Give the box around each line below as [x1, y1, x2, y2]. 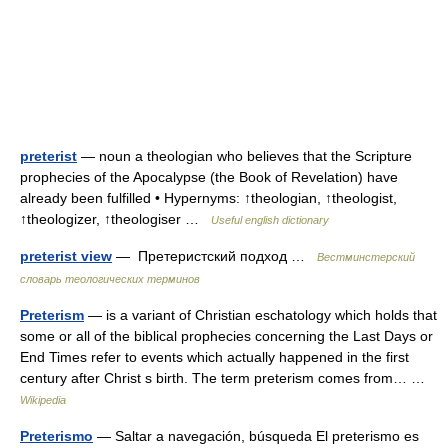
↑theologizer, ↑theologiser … [20, 211, 211, 227]
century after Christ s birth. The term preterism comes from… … [20, 370, 433, 386]
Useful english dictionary [211, 214, 329, 226]
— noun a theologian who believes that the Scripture [77, 148, 412, 164]
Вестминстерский [317, 251, 415, 263]
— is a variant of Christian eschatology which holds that [84, 307, 437, 323]
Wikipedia [20, 394, 66, 406]
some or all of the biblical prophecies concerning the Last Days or [20, 328, 433, 344]
